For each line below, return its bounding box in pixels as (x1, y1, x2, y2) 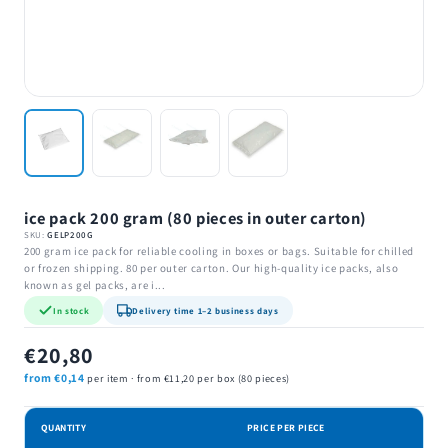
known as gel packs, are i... (24, 278, 166, 292)
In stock (53, 304, 90, 317)
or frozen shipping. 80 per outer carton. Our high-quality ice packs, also (24, 261, 399, 275)
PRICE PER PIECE (247, 421, 325, 434)
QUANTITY (41, 421, 87, 434)
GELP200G (47, 229, 94, 241)
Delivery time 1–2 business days (132, 304, 279, 317)
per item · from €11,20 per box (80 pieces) (84, 371, 290, 385)
